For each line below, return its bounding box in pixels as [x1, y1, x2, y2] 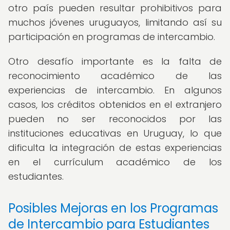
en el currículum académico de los [8, 156, 222, 168]
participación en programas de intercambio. [8, 30, 215, 43]
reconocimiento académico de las [8, 69, 222, 82]
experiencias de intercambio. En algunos [8, 84, 222, 97]
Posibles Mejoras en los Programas [8, 200, 218, 217]
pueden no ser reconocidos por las [8, 112, 222, 125]
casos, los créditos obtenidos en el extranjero [8, 98, 222, 111]
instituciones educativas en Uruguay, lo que [8, 127, 222, 140]
